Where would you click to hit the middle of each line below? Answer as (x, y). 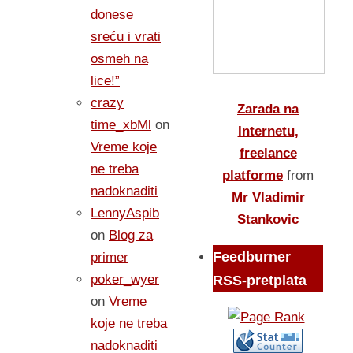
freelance (268, 153)
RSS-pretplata (260, 281)
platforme (253, 175)
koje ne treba (129, 323)
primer (110, 257)
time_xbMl (121, 125)
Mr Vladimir (268, 197)
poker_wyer (125, 279)
